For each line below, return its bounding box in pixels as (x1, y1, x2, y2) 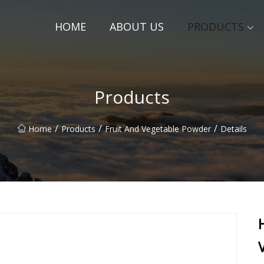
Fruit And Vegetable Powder (104, 123, 211, 134)
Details (220, 123, 247, 134)
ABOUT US (110, 19, 164, 34)
